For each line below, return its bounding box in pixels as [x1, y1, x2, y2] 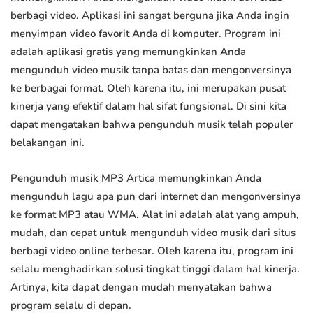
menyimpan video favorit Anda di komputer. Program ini [10, 27, 281, 41]
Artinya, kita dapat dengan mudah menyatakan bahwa [10, 280, 272, 295]
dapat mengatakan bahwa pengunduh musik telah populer [10, 117, 293, 132]
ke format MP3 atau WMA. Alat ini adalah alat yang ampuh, [10, 208, 299, 222]
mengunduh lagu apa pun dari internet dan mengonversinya [10, 189, 301, 204]
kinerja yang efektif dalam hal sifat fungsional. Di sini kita [10, 99, 286, 114]
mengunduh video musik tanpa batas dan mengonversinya [10, 63, 291, 78]
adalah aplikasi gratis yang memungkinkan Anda [10, 45, 246, 59]
